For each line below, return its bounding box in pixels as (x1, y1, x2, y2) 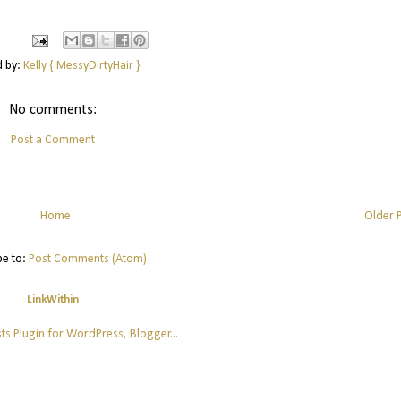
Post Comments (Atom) (28, 252, 147, 267)
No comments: (9, 103, 97, 118)
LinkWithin (27, 293, 79, 305)
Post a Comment (11, 133, 95, 148)
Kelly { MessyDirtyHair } (22, 59, 140, 73)
